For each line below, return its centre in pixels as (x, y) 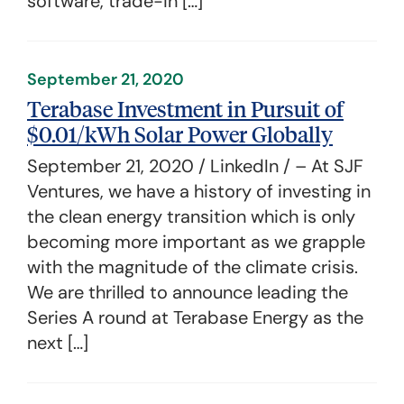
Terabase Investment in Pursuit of (185, 108)
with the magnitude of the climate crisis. (193, 267)
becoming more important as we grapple (196, 242)
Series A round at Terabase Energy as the (195, 317)
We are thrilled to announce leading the (188, 292)
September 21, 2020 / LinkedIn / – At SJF (195, 166)
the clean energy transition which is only (191, 216)
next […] (58, 343)
